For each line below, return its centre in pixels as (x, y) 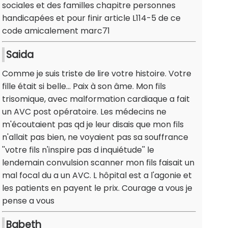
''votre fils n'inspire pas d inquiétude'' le (78, 150)
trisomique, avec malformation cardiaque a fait (96, 99)
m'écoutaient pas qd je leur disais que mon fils (93, 125)
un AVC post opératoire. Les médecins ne (84, 112)
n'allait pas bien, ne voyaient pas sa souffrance (95, 137)
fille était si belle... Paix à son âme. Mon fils (84, 87)
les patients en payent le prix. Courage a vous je (97, 188)
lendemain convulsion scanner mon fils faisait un (98, 163)
